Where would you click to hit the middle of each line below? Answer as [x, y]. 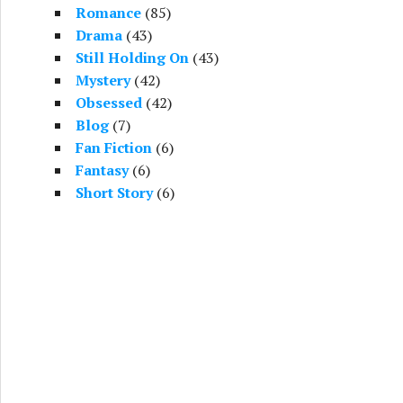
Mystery [103, 80]
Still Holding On [132, 58]
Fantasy [102, 170]
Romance [108, 13]
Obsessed [109, 103]
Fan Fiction [114, 148]
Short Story [114, 193]
